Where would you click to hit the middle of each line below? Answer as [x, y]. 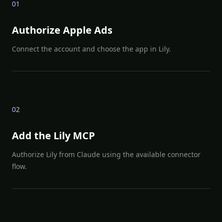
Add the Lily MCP [54, 136]
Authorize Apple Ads [62, 30]
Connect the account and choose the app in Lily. [91, 49]
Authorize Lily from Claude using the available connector [106, 154]
